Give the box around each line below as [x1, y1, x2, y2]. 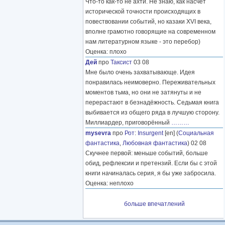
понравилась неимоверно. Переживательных [85, 79, 215, 86]
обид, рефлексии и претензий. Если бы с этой [85, 160, 217, 167]
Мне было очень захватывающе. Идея [85, 69, 195, 76]
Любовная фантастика [123, 140, 187, 147]
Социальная [178, 130, 214, 137]
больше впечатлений [124, 200, 185, 208]
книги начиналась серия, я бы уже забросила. [85, 170, 216, 177]
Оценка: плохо [85, 48, 127, 56]
